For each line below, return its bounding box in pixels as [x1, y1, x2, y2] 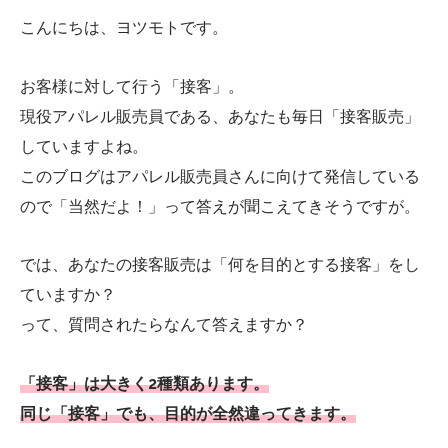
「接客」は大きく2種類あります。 [20, 374, 269, 394]
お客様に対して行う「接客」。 [20, 76, 244, 96]
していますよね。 [20, 136, 148, 156]
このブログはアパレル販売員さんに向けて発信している [20, 166, 420, 186]
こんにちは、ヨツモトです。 [20, 17, 228, 37]
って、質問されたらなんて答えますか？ [20, 315, 308, 335]
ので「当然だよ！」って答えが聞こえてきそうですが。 [20, 196, 420, 216]
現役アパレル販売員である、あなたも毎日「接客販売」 [20, 106, 420, 126]
